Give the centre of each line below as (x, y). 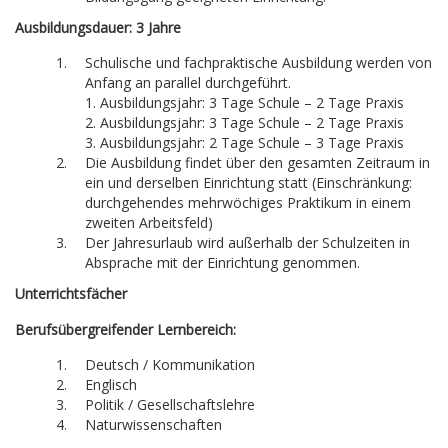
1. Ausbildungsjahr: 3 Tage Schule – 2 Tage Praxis (246, 103)
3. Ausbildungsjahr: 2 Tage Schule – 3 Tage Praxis (246, 143)
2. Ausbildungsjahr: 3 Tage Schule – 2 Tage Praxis (246, 123)
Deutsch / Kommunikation (172, 365)
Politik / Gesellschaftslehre (172, 405)
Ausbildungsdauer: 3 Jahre (98, 28)
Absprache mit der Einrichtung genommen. (224, 263)
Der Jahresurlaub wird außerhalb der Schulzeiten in (247, 243)
